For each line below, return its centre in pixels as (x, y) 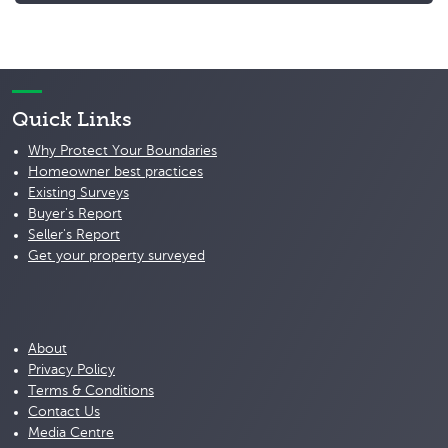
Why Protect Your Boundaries (122, 151)
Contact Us (64, 412)
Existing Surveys (78, 193)
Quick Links (72, 121)
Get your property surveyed (116, 256)
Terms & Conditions (91, 391)
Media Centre (71, 433)
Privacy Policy (71, 370)
